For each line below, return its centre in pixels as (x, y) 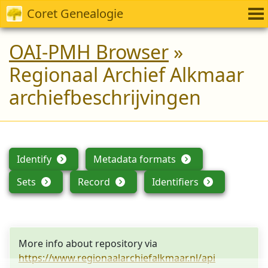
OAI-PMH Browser (89, 52)
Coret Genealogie (75, 13)
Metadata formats (135, 159)
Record (95, 182)
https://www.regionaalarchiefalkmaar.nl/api (117, 258)
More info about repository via (88, 243)
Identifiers (176, 182)
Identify (35, 159)
